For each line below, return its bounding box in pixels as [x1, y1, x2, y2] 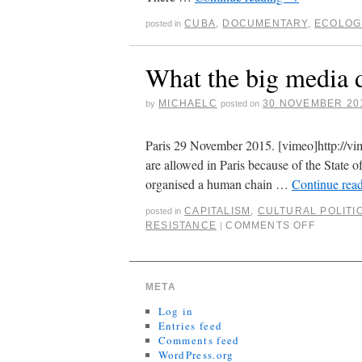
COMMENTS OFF [225, 219, 315, 231]
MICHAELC [158, 97, 217, 109]
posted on [221, 98, 260, 108]
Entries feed [158, 318, 223, 333]
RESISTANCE [145, 219, 217, 231]
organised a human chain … [145, 175, 292, 192]
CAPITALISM [184, 204, 251, 217]
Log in [158, 303, 194, 318]
